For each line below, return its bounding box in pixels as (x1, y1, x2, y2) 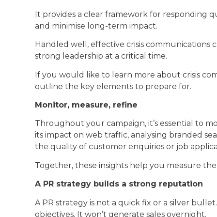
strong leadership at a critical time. (35, 51, 167, 61)
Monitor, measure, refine (35, 100, 138, 109)
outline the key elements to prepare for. (35, 81, 191, 91)
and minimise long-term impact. (35, 21, 157, 31)
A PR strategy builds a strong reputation (35, 179, 203, 189)
